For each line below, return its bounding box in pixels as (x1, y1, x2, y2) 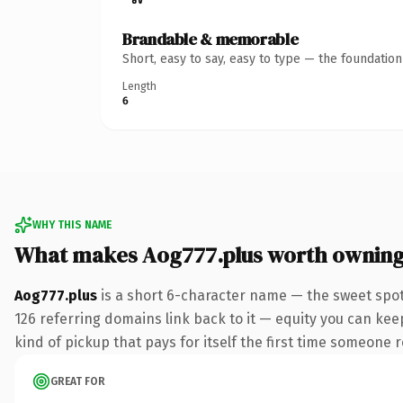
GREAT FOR (50, 374, 105, 388)
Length (122, 79, 157, 93)
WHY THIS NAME (32, 218, 112, 231)
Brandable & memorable (122, 27, 299, 50)
